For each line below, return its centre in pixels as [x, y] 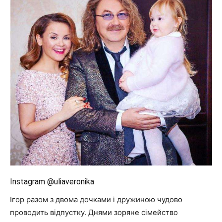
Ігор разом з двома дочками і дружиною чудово [96, 199]
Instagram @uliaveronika [52, 181]
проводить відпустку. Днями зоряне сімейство [94, 212]
